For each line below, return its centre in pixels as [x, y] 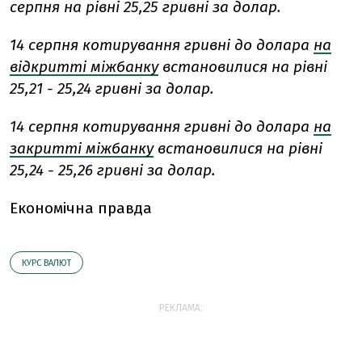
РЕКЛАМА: [181, 307]
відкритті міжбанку [84, 66]
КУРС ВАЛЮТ [46, 263]
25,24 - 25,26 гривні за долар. [113, 170]
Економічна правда [81, 208]
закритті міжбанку [82, 148]
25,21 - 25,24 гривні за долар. [112, 88]
